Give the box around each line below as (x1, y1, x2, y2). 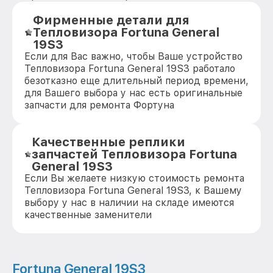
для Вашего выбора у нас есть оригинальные (24, 87, 243, 99)
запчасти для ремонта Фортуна (24, 99, 174, 111)
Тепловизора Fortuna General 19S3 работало (24, 63, 235, 74)
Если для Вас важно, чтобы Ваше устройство (24, 51, 243, 62)
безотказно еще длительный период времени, (24, 75, 249, 87)
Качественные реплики (31, 135, 185, 149)
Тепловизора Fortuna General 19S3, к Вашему (24, 185, 242, 196)
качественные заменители (24, 209, 152, 221)
